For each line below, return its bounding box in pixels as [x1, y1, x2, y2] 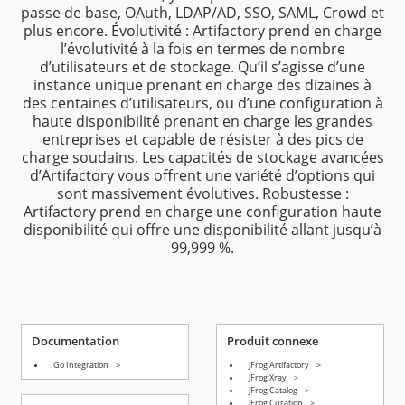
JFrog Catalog [249, 384, 297, 397]
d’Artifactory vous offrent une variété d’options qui [30, 165, 375, 185]
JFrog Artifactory [249, 359, 309, 372]
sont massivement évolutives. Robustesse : [56, 184, 349, 203]
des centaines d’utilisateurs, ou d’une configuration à [22, 93, 383, 113]
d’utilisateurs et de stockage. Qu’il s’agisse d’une [40, 57, 365, 77]
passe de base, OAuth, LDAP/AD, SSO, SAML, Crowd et [21, 3, 384, 23]
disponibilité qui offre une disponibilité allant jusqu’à [24, 220, 381, 240]
